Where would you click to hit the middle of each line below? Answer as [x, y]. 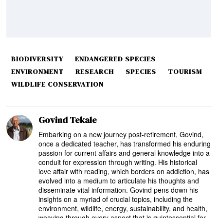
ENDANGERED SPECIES [116, 59]
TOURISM [185, 72]
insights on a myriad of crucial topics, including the [116, 199]
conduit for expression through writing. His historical [118, 162]
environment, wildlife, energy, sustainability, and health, [123, 209]
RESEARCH [95, 72]
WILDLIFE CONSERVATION [58, 84]
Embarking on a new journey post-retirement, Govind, [121, 135]
